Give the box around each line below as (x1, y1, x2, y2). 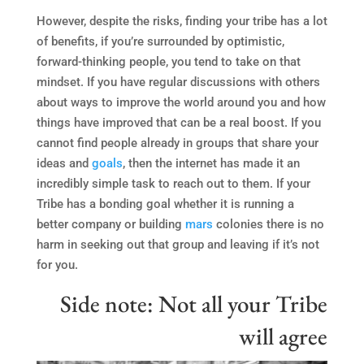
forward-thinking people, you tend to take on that (36, 54, 301, 69)
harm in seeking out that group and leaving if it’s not (36, 236, 319, 252)
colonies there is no (212, 216, 324, 232)
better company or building (36, 216, 185, 232)
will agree (239, 320, 328, 352)
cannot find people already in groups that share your (36, 135, 318, 150)
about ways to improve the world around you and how (36, 94, 326, 110)
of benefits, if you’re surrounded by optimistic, (36, 33, 284, 49)
